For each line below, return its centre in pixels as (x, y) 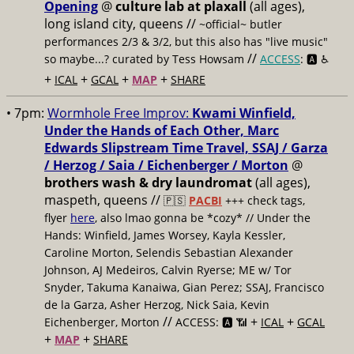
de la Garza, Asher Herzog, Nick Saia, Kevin (157, 305)
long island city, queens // (122, 24)
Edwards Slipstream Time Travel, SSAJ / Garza (186, 148)
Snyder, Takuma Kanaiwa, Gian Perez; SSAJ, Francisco (184, 287)
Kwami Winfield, (244, 113)
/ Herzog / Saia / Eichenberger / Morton (166, 165)
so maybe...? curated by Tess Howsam (144, 59)
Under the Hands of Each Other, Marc (162, 130)
